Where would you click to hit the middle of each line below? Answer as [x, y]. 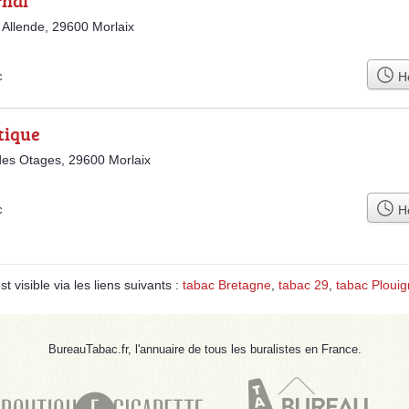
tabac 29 [304, 285]
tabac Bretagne [227, 285]
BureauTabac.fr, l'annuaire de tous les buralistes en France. [204, 350]
